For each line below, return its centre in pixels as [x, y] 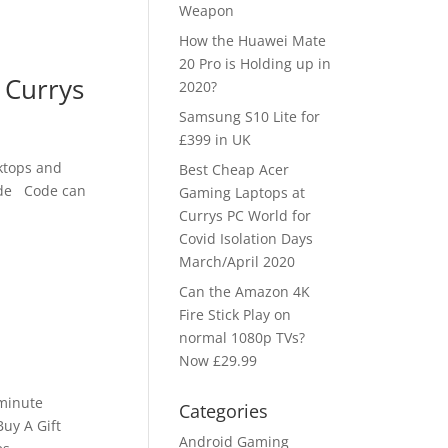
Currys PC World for [245, 215]
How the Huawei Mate [253, 40]
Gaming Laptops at [242, 192]
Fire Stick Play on [235, 314]
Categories [224, 411]
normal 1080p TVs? [242, 337]
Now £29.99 [218, 360]
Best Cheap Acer [234, 169]
